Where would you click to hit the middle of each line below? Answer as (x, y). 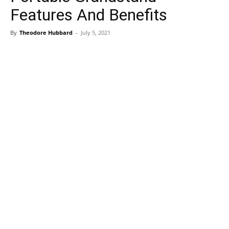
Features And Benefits (89, 15)
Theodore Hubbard (46, 32)
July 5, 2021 (96, 32)
